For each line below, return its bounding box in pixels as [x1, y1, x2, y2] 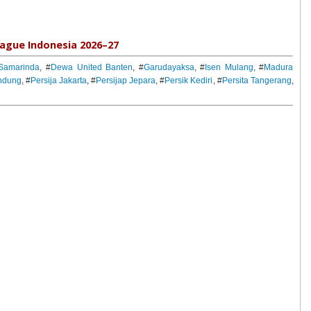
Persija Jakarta [31, 76, 87, 86]
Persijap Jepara [96, 76, 156, 86]
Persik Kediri [165, 76, 213, 86]
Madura [264, 62, 294, 73]
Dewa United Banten [50, 62, 133, 73]
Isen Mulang [205, 62, 253, 73]
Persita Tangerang [221, 76, 292, 86]
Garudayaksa [143, 62, 194, 73]
